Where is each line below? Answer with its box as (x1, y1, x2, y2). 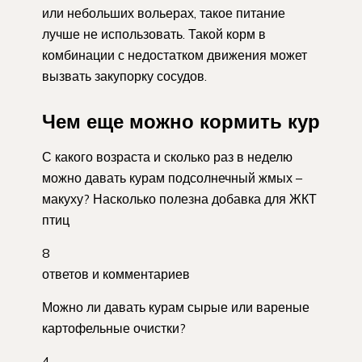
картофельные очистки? (42, 319, 186, 336)
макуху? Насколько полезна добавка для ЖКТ (42, 190, 317, 207)
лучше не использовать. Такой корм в (42, 25, 266, 42)
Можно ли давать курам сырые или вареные (42, 298, 309, 315)
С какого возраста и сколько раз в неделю (42, 148, 293, 165)
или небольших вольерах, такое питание (42, 4, 285, 21)
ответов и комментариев (42, 265, 190, 282)
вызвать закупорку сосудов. (42, 67, 207, 84)
